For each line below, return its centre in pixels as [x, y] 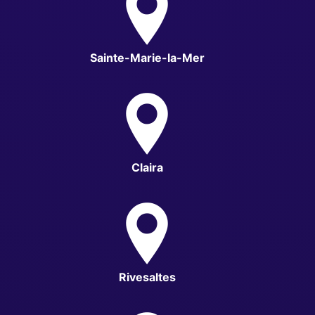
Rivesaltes [147, 277]
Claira [147, 167]
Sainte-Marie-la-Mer [147, 57]
